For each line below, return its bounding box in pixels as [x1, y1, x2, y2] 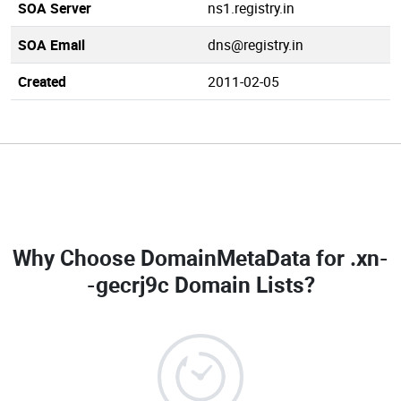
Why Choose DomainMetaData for [13, 243, 350, 272]
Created [18, 72, 66, 91]
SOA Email [18, 35, 85, 55]
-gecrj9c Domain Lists [86, 269, 304, 299]
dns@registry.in [208, 35, 303, 55]
